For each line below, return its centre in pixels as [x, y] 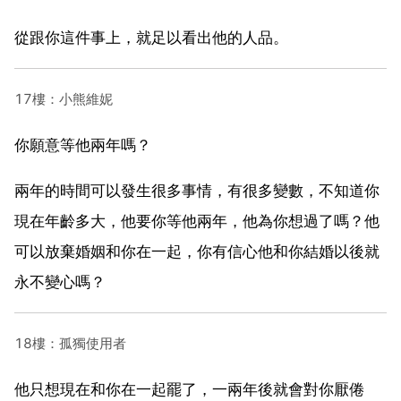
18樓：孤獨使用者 [70, 343]
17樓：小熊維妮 [64, 98]
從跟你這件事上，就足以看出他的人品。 [151, 37]
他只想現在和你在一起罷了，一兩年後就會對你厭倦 [189, 389]
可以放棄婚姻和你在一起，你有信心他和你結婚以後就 [197, 251]
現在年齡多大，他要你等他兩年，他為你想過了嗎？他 [197, 221]
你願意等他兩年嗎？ [83, 145]
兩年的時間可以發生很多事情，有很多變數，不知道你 [197, 190]
